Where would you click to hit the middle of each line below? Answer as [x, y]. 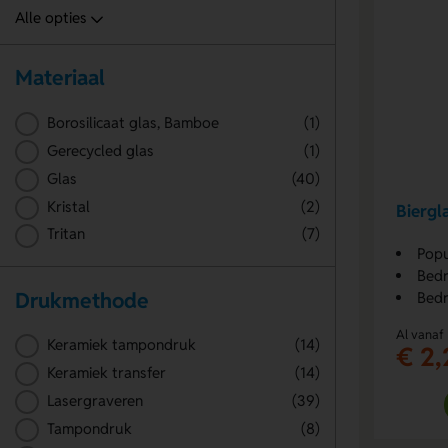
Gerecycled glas [100, 150]
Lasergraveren [94, 401]
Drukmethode [82, 300]
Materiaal [60, 78]
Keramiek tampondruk [121, 345]
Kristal [68, 206]
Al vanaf [420, 334]
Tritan [65, 234]
